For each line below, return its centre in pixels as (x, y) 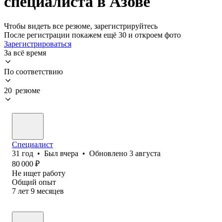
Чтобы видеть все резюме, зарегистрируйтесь (81, 26)
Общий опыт (34, 182)
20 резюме (22, 90)
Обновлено (109, 153)
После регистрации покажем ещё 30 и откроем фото (92, 35)
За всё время (25, 53)
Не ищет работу (39, 173)
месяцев (50, 191)
